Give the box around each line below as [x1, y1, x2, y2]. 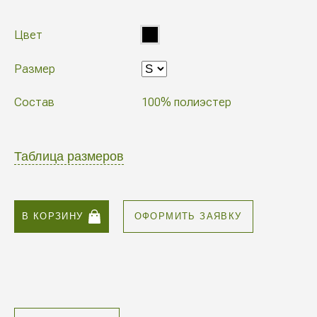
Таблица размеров [14, 149, 124, 163]
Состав [14, 95, 54, 109]
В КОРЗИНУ [22, 211, 83, 221]
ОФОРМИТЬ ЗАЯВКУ [134, 211, 242, 221]
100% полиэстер [142, 95, 231, 109]
